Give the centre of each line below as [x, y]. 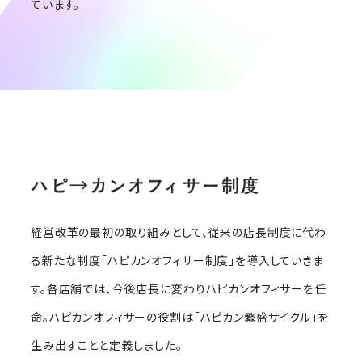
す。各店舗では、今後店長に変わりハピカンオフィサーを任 [179, 288]
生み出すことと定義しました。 [107, 345]
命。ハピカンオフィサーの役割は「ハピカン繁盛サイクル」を [180, 316]
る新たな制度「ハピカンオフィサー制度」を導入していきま [177, 260]
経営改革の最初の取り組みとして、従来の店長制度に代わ [179, 232]
